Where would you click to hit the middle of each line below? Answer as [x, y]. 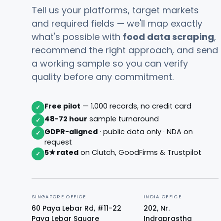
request [58, 142]
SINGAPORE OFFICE [59, 197]
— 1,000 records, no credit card [136, 106]
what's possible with [77, 37]
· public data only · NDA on [145, 132]
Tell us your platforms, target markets [115, 10]
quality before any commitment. [103, 77]
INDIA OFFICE [163, 197]
